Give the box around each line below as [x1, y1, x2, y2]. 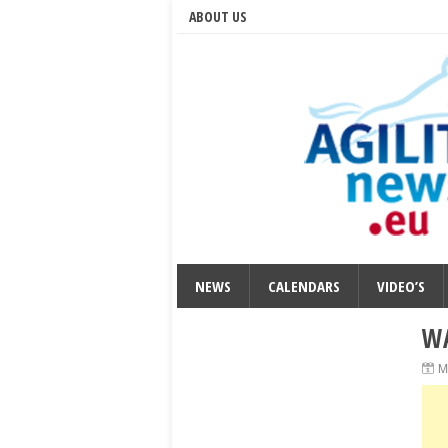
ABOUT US [189, 7, 247, 26]
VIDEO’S [377, 276, 425, 296]
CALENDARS [268, 276, 340, 296]
